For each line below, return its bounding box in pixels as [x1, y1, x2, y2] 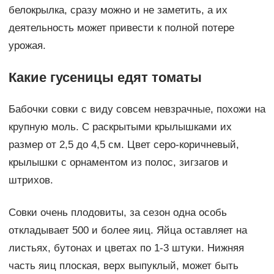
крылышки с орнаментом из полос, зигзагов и [8, 157, 228, 169]
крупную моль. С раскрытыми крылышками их [8, 121, 232, 133]
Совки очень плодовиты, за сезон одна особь [8, 207, 227, 219]
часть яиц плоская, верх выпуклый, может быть [8, 260, 239, 272]
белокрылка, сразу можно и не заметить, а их [8, 4, 228, 17]
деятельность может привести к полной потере [8, 22, 234, 34]
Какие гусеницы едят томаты [8, 70, 202, 86]
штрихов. [8, 174, 53, 187]
